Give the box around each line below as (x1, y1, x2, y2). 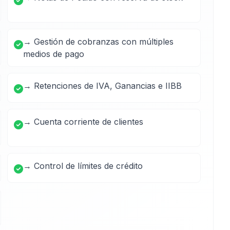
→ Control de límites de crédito (23, 161, 143, 171)
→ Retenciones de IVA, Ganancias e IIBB (23, 81, 182, 91)
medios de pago (23, 49, 84, 59)
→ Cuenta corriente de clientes (23, 117, 143, 127)
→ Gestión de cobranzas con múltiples (23, 36, 174, 47)
